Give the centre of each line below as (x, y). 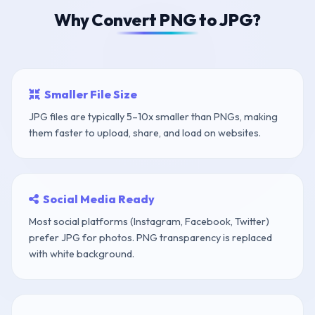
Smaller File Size (91, 94)
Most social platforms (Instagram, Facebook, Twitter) (149, 221)
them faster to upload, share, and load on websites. (145, 133)
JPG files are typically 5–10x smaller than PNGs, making (153, 116)
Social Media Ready (99, 199)
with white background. (82, 253)
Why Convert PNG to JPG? (157, 19)
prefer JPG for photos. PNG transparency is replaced (150, 237)
